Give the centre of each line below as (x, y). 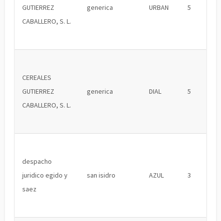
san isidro (101, 175)
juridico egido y (45, 175)
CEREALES (37, 77)
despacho (37, 161)
